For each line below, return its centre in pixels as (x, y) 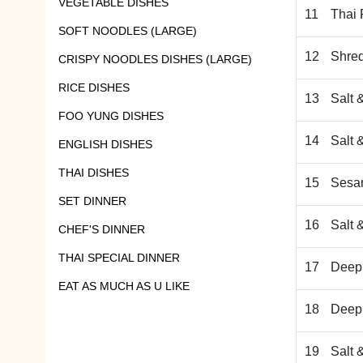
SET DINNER (92, 201)
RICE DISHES (94, 88)
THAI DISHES (94, 173)
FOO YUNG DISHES (111, 116)
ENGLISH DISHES (105, 144)
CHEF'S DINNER (102, 229)
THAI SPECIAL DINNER (119, 258)
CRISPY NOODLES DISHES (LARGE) (155, 59)
